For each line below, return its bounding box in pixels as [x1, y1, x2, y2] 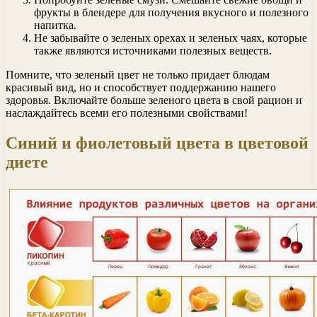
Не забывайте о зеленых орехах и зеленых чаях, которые [34, 31, 307, 44]
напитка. [34, 18, 76, 31]
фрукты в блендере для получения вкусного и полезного [34, 6, 309, 18]
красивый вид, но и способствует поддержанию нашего [6, 81, 276, 93]
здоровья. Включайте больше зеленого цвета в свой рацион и [6, 93, 302, 106]
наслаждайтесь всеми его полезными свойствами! [6, 106, 248, 119]
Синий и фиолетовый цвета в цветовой [6, 133, 309, 152]
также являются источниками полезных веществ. [34, 44, 272, 57]
